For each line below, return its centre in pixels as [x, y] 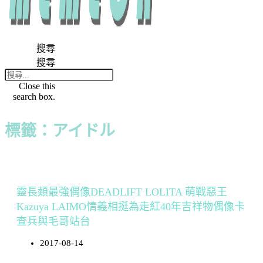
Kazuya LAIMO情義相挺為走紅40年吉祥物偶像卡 [131, 207]
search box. [34, 97]
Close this [37, 86]
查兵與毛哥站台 [53, 221]
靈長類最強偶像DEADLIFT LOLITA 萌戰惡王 [122, 192]
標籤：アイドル [60, 131]
